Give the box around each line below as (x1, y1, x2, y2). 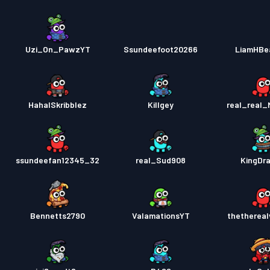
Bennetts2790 (30, 210, 86, 221)
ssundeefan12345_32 (16, 155, 100, 165)
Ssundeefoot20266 (124, 44, 198, 54)
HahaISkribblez (28, 99, 87, 110)
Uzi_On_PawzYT (25, 44, 90, 54)
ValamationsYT (131, 210, 190, 221)
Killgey (148, 99, 174, 110)
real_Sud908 (136, 155, 186, 165)
